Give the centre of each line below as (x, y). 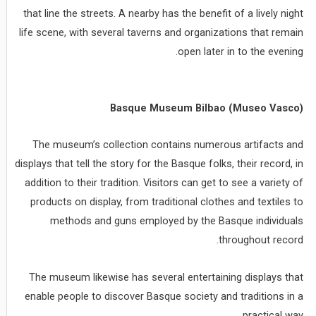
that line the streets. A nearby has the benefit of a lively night (164, 14)
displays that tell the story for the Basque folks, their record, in (159, 164)
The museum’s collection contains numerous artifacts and (168, 145)
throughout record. (261, 240)
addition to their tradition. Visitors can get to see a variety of (164, 183)
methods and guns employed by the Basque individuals (177, 221)
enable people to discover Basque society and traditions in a (164, 296)
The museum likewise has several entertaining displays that (166, 277)
